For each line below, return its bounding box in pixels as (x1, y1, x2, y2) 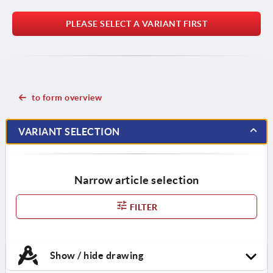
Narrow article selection (74, 173, 199, 186)
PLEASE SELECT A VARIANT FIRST (65, 18, 208, 29)
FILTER (127, 202, 158, 212)
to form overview (32, 92, 102, 102)
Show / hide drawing (48, 249, 143, 261)
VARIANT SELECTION (18, 126, 120, 137)
